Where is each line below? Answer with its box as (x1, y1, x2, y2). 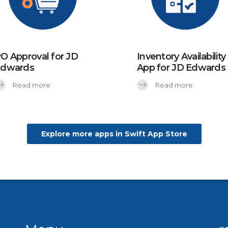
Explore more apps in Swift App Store (41, 129, 187, 138)
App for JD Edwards (137, 62, 226, 73)
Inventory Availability (137, 50, 226, 62)
